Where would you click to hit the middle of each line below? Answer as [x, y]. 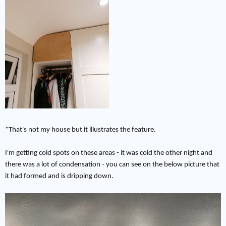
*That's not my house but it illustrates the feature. [80, 130]
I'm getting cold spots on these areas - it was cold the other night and [109, 153]
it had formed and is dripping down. [59, 177]
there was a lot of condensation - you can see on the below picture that [112, 165]
